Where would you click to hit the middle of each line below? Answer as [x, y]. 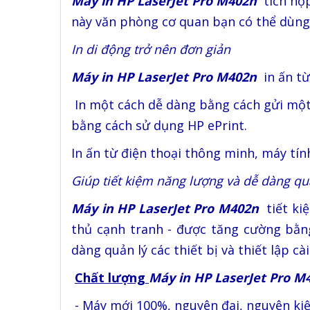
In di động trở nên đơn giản [151, 49]
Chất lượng [112, 277]
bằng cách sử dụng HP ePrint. [159, 125]
